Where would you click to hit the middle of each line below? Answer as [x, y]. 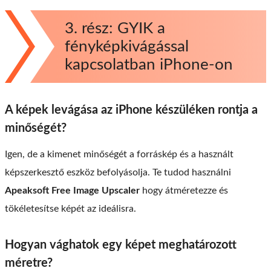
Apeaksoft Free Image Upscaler [72, 190]
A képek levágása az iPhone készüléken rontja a [131, 110]
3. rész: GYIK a [115, 28]
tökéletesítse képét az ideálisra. [70, 208]
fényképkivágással [127, 46]
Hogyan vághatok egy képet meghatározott [121, 245]
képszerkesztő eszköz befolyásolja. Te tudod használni [118, 172]
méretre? [29, 263]
